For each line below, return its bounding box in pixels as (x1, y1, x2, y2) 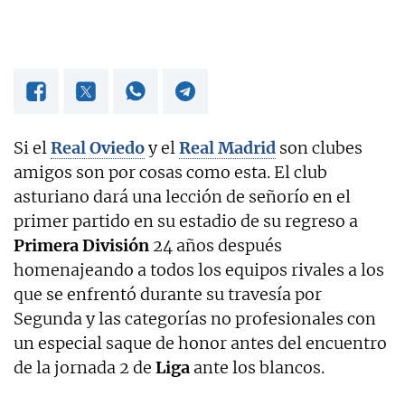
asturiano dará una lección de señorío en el (14, 185, 351, 207)
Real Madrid (179, 137, 276, 158)
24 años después (149, 234, 282, 256)
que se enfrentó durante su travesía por (14, 283, 322, 305)
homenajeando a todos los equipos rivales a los (14, 259, 384, 280)
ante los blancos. (190, 356, 325, 378)
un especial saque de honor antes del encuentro (14, 332, 387, 353)
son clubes (276, 137, 363, 158)
